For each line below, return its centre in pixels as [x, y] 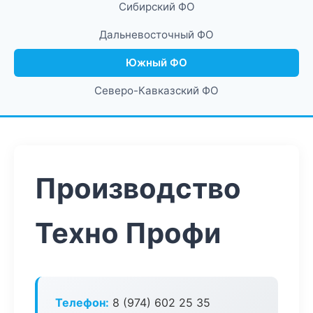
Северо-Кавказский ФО [156, 90]
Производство [138, 188]
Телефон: [82, 303]
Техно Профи [128, 233]
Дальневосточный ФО [156, 35]
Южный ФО [156, 63]
